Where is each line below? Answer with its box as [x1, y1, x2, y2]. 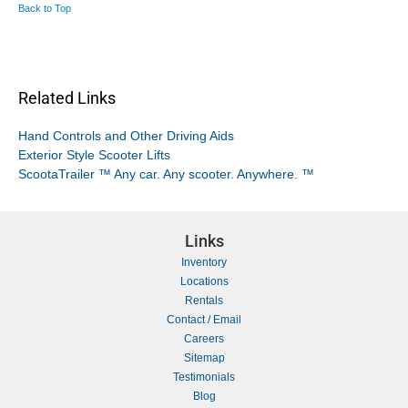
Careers [184, 331, 224, 345]
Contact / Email [167, 312, 241, 326]
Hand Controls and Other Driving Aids [18, 128, 234, 143]
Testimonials [173, 370, 235, 383]
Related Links [18, 88, 116, 107]
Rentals [185, 293, 223, 307]
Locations [179, 274, 229, 288]
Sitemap [183, 351, 225, 364]
